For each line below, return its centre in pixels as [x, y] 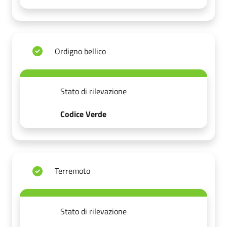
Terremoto [72, 171]
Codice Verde [83, 114]
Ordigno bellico [80, 51]
